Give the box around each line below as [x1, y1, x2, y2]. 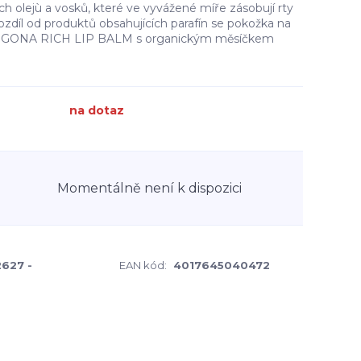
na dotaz [69, 103, 124, 118]
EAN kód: [119, 259, 167, 272]
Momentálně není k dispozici [57, 180, 242, 196]
